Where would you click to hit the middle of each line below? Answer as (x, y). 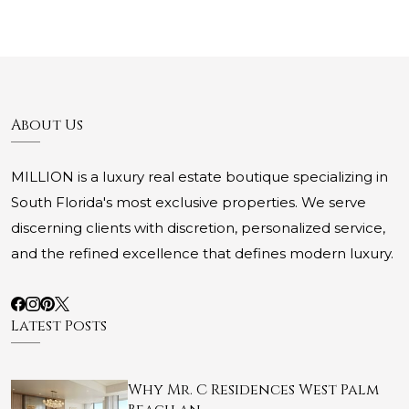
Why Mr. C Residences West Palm (253, 390)
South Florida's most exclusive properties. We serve (189, 203)
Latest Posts (59, 326)
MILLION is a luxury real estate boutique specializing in (199, 177)
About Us (47, 126)
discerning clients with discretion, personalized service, (198, 228)
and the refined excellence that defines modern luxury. (202, 254)
